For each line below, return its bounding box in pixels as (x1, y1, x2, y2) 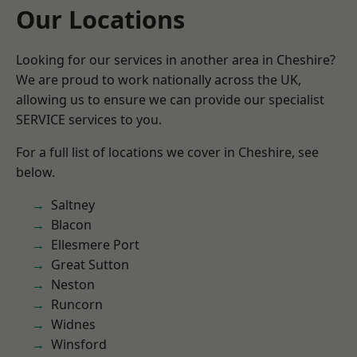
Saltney (51, 196, 95, 214)
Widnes (51, 316, 96, 333)
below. (16, 163, 55, 181)
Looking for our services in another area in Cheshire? (16, 51, 335, 69)
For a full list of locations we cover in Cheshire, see (16, 143, 319, 161)
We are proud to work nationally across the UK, (16, 71, 301, 88)
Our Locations (16, 2, 185, 36)
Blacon (51, 216, 92, 233)
